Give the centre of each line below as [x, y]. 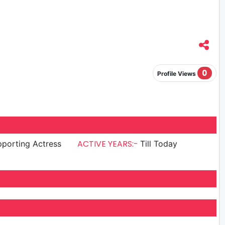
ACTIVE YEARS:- [109, 144]
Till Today [159, 144]
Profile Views [177, 73]
